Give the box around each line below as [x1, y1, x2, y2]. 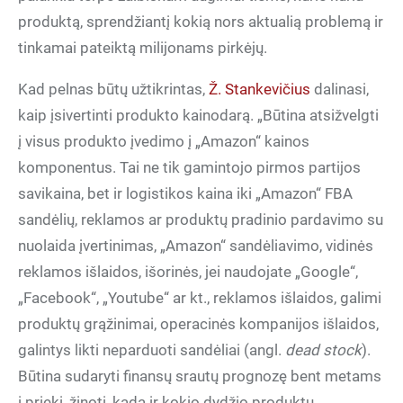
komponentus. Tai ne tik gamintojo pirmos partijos [18, 158, 361, 176]
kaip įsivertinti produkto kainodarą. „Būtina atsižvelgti [18, 106, 379, 124]
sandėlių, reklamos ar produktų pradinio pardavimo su [18, 210, 383, 228]
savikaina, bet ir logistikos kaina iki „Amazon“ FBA [18, 184, 353, 202]
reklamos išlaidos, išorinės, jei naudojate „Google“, [18, 263, 358, 281]
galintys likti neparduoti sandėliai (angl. [18, 341, 285, 359]
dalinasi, [310, 80, 369, 98]
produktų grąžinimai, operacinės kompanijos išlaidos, [18, 315, 379, 333]
